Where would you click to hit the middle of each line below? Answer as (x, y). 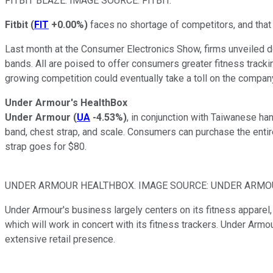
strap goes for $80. (46, 146)
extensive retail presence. (61, 239)
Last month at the (43, 49)
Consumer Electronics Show (140, 49)
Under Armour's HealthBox (66, 102)
